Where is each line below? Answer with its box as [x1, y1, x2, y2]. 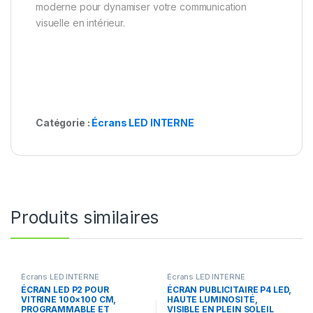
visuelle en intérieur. [36, 17, 125, 29]
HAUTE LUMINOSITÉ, [166, 294, 258, 305]
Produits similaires [10, 207, 159, 228]
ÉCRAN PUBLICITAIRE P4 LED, [166, 284, 292, 296]
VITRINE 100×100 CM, [20, 294, 117, 305]
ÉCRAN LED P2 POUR [20, 284, 109, 296]
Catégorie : [36, 117, 92, 129]
